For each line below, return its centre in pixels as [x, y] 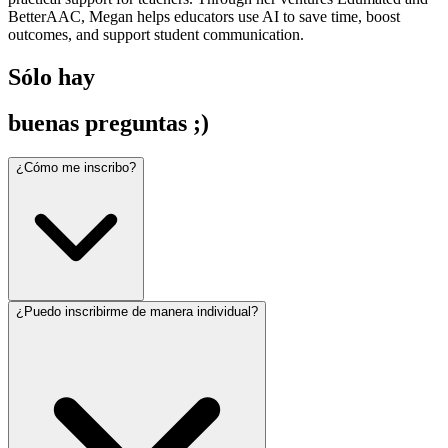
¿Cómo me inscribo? [76, 168]
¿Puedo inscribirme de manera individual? [137, 312]
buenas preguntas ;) [108, 123]
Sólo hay [51, 76]
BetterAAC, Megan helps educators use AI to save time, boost [204, 16]
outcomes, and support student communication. [156, 34]
